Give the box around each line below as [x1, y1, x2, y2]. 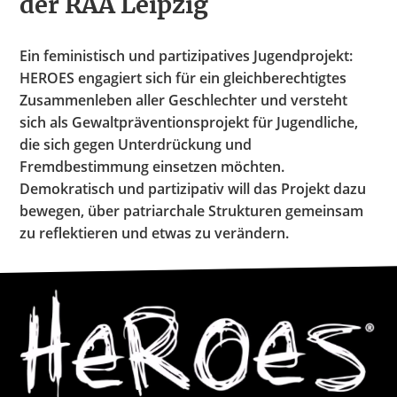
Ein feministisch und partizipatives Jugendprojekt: [19, 46, 354, 66]
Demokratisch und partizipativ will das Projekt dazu [19, 179, 367, 199]
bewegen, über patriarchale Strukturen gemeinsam [19, 201, 364, 222]
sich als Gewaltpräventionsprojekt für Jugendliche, [19, 113, 359, 133]
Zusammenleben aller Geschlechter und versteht [19, 90, 348, 111]
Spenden [19, 6, 80, 27]
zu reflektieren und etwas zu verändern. [19, 223, 290, 244]
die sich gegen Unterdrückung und [19, 135, 253, 155]
